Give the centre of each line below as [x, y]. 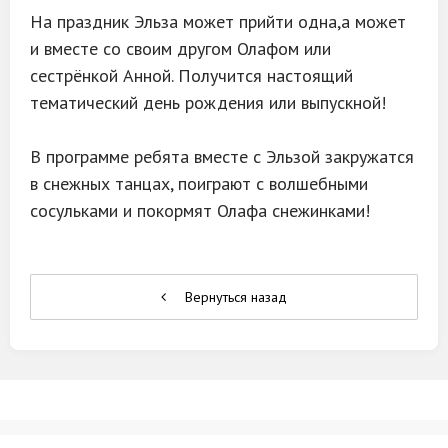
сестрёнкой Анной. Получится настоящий [191, 75]
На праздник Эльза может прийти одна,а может [218, 21]
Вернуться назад [234, 297]
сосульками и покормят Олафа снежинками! [200, 210]
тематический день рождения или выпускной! [208, 102]
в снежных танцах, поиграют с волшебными [199, 183]
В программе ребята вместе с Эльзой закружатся [222, 156]
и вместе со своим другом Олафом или [180, 48]
